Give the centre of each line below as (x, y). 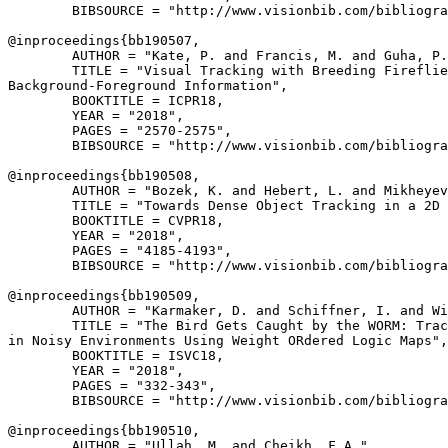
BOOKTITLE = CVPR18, (116, 220)
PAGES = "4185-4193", (120, 250)
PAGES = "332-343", (112, 385)
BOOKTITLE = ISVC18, (116, 355)
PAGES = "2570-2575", (120, 130)
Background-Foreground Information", (148, 85)
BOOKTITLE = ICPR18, (116, 100)
